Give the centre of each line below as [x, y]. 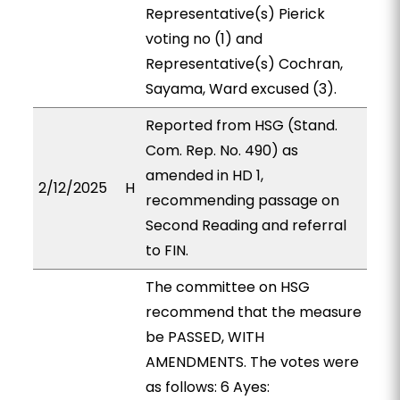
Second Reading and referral [246, 225]
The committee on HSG [227, 287]
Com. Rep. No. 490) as [221, 150]
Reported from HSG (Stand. [241, 125]
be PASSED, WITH [204, 337]
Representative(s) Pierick [235, 14]
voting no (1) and [204, 39]
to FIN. [167, 250]
